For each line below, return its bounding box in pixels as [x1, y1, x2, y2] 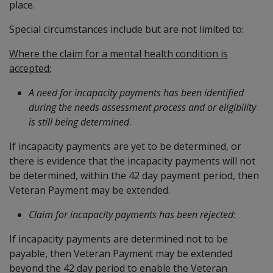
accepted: [9, 61, 51, 75]
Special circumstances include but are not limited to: [9, 22, 244, 36]
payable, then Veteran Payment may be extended [9, 246, 233, 260]
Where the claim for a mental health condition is [9, 46, 228, 60]
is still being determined [29, 115, 129, 129]
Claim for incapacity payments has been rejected [29, 207, 233, 221]
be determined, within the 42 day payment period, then [9, 168, 259, 182]
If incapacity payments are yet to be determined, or [9, 139, 241, 153]
